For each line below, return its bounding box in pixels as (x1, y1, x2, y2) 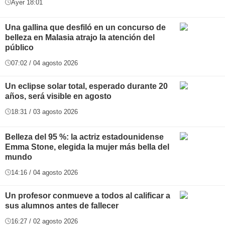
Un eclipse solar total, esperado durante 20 (5, 81, 168, 90)
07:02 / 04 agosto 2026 (11, 59, 78, 67)
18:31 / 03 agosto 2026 (11, 107, 78, 116)
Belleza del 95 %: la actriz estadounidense (5, 132, 164, 141)
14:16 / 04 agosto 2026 (11, 168, 78, 176)
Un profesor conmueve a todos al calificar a (5, 191, 170, 200)
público (5, 43, 34, 52)
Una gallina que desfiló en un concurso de (5, 23, 166, 32)
